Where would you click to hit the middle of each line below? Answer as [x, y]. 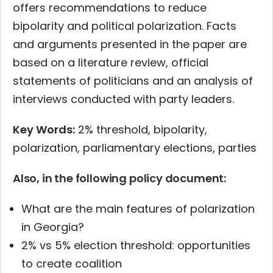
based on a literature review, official [111, 63]
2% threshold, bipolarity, [141, 130]
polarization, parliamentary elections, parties [135, 148]
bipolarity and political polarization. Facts [125, 26]
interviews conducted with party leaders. [123, 99]
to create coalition [72, 264]
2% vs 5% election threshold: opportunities [136, 246]
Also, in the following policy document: [119, 179]
